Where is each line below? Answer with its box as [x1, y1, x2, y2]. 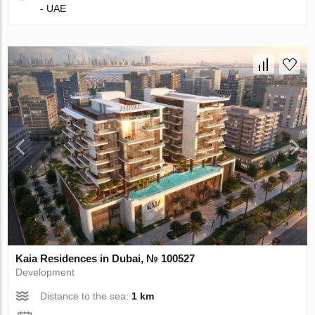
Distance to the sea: [40, 290, 132, 302]
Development [15, 266, 75, 278]
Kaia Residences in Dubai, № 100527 [15, 252, 195, 265]
